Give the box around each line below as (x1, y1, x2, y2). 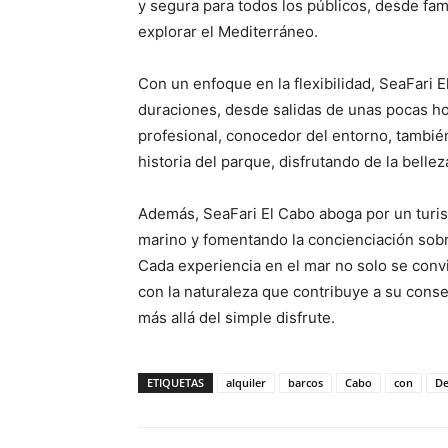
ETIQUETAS (147, 375, 204, 390)
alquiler (226, 375, 266, 390)
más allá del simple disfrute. (138, 308, 335, 327)
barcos (288, 375, 323, 390)
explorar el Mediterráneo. (138, 22, 318, 41)
